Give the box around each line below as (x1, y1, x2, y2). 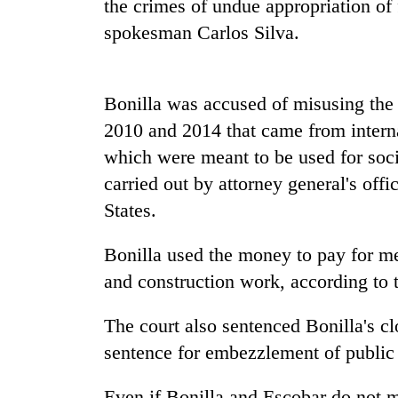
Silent (18, 224, 57, 242)
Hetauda (18, 280, 76, 298)
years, (18, 261, 59, 279)
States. (104, 199, 156, 222)
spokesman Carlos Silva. (104, 21, 299, 44)
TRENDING (18, 178, 92, 193)
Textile (18, 298, 63, 316)
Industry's (18, 317, 88, 335)
